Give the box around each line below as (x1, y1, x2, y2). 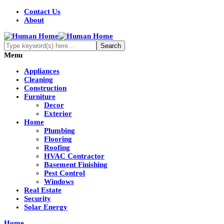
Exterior (44, 109, 72, 117)
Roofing (44, 143, 70, 151)
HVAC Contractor (44, 152, 104, 160)
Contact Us (24, 7, 60, 15)
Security (24, 194, 51, 202)
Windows (44, 177, 74, 185)
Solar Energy (24, 203, 67, 211)
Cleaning (24, 75, 53, 83)
